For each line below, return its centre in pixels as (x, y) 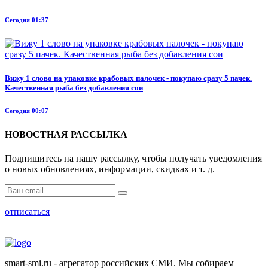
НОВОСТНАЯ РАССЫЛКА (66, 135)
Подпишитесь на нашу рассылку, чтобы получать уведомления (133, 158)
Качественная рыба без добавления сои (74, 87)
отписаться (27, 211)
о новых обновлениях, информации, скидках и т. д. (110, 169)
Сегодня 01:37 (27, 20)
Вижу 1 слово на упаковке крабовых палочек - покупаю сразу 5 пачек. (128, 78)
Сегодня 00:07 (27, 111)
